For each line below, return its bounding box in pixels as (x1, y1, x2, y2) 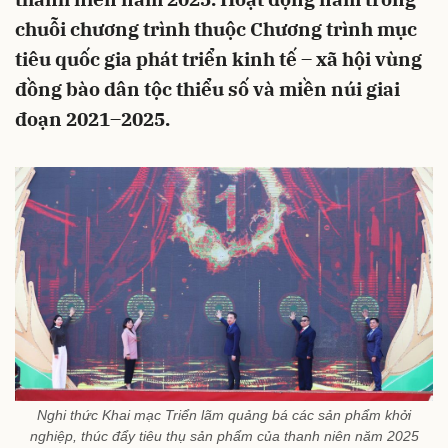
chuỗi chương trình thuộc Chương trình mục (15, 17, 417, 41)
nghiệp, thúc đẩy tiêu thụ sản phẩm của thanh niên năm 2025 (29, 427, 419, 444)
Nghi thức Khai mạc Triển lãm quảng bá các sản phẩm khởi (37, 406, 411, 423)
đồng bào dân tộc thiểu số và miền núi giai (15, 77, 400, 101)
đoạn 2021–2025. (15, 107, 170, 131)
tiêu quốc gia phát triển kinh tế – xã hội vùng (15, 47, 422, 71)
